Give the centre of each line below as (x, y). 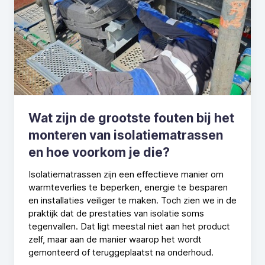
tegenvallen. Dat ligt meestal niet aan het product (129, 226)
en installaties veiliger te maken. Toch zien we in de (132, 200)
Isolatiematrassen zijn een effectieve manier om (126, 174)
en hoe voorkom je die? (99, 152)
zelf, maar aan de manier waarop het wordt (115, 239)
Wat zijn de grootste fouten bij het (131, 118)
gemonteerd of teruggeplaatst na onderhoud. (121, 252)
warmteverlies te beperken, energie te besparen (128, 187)
